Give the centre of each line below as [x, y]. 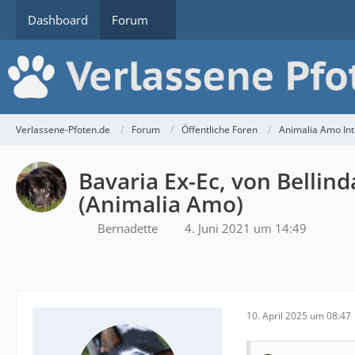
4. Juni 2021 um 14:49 [246, 228]
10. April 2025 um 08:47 [299, 316]
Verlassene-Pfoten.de [63, 130]
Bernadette [128, 228]
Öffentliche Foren [219, 130]
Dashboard [58, 20]
